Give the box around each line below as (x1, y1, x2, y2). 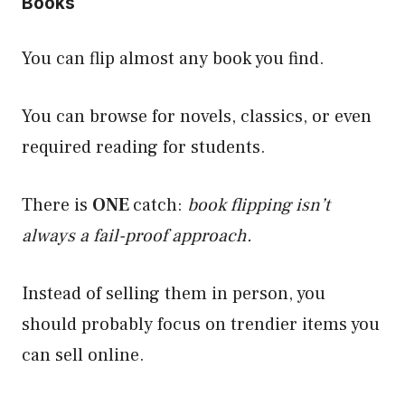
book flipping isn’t (187, 193, 330, 217)
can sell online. (22, 344, 145, 367)
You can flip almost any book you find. (22, 47, 325, 71)
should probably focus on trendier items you (22, 313, 380, 336)
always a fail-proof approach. (22, 224, 252, 248)
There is (22, 193, 92, 217)
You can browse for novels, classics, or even (22, 105, 372, 128)
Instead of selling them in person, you (22, 282, 325, 306)
